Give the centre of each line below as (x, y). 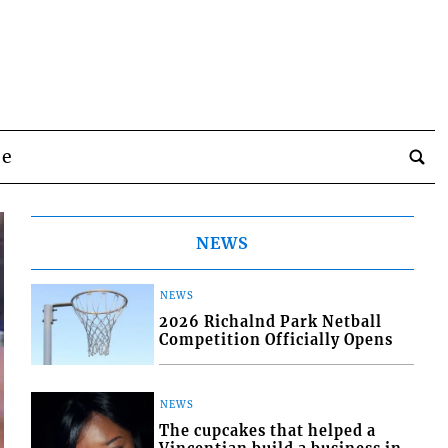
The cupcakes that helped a (268, 431)
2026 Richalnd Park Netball (271, 322)
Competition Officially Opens (276, 340)
